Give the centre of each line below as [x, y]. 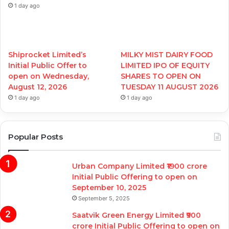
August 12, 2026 [38, 87]
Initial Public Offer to [48, 65]
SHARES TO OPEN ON [161, 76]
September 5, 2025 [104, 198]
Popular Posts [36, 136]
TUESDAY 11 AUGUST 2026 [170, 87]
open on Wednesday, [49, 76]
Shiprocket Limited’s [47, 54]
